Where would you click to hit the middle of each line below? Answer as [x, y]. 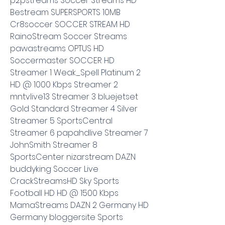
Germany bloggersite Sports [67, 217]
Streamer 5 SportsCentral [61, 121]
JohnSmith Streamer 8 [54, 145]
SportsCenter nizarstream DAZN [73, 157]
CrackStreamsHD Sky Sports [65, 181]
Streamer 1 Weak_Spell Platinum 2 [75, 72]
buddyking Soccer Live [54, 169]
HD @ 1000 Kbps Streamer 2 [64, 84]
